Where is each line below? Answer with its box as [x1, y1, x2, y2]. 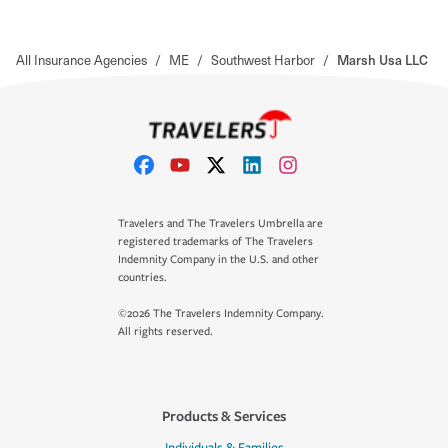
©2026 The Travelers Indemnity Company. [118, 307, 324, 320]
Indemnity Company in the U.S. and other [118, 253, 319, 266]
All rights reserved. [118, 325, 213, 338]
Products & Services [162, 406, 286, 425]
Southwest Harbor [211, 49, 315, 69]
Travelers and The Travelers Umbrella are [118, 217, 323, 230]
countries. [118, 271, 167, 284]
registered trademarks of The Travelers [118, 235, 313, 248]
